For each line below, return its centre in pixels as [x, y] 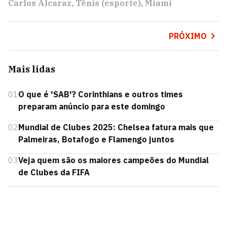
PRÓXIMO [187, 36]
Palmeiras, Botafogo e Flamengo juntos [96, 139]
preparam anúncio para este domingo [92, 106]
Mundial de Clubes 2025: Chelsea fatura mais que [116, 127]
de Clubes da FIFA [54, 172]
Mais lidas [32, 69]
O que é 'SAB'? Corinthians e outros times [101, 94]
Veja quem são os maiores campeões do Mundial [113, 160]
